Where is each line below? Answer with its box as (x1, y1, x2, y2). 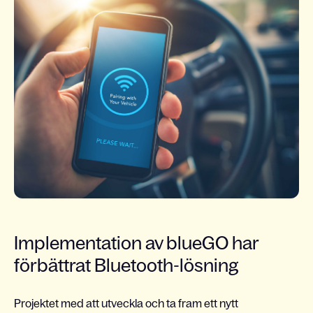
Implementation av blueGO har (14, 233, 259, 253)
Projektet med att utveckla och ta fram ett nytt (14, 297, 238, 310)
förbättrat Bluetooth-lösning (14, 255, 242, 275)
